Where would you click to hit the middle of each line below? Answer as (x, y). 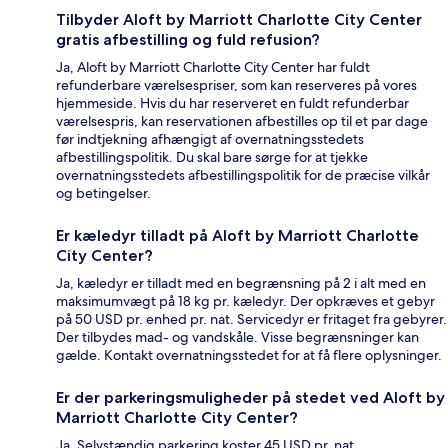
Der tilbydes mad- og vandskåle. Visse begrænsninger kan (237, 337)
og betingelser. (103, 193)
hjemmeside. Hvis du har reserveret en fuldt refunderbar (232, 103)
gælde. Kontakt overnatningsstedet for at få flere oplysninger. (249, 355)
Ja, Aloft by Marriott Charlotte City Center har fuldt (213, 67)
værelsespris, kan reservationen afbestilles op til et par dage (242, 121)
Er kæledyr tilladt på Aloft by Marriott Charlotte (237, 236)
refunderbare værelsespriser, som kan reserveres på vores (236, 85)
